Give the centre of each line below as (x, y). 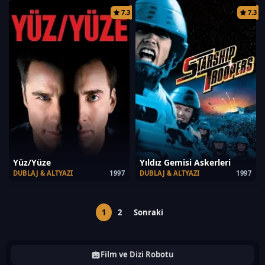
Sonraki (148, 212)
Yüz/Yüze (32, 162)
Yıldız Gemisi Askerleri (185, 162)
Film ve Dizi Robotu (137, 254)
